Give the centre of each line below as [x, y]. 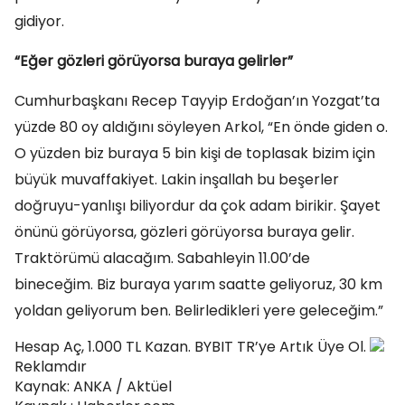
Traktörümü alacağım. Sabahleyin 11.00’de [162, 258]
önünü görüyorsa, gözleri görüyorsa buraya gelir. [184, 232]
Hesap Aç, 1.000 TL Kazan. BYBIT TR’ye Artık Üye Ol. [192, 347]
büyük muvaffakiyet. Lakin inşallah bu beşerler [177, 179]
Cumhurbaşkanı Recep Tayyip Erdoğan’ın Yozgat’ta [197, 101]
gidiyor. [39, 21]
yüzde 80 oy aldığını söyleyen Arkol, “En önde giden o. [201, 127]
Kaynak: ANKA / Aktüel [93, 386]
